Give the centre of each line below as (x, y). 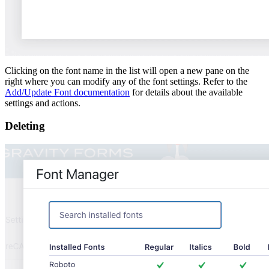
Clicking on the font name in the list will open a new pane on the (127, 70)
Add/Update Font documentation (67, 92)
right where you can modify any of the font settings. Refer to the (126, 81)
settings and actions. (43, 103)
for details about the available (186, 92)
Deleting (25, 126)
